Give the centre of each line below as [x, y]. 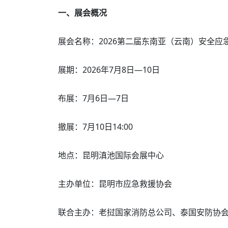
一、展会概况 [82, 13]
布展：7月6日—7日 [93, 98]
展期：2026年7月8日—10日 [109, 70]
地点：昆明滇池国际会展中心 [111, 155]
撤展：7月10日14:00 [95, 127]
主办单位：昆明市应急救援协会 [115, 184]
